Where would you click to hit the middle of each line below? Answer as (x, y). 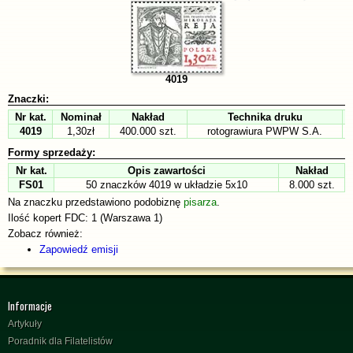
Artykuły (25, 323)
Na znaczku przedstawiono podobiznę (96, 202)
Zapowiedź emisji (79, 249)
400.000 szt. (148, 131)
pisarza (200, 202)
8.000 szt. (312, 184)
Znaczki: (28, 98)
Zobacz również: (45, 233)
